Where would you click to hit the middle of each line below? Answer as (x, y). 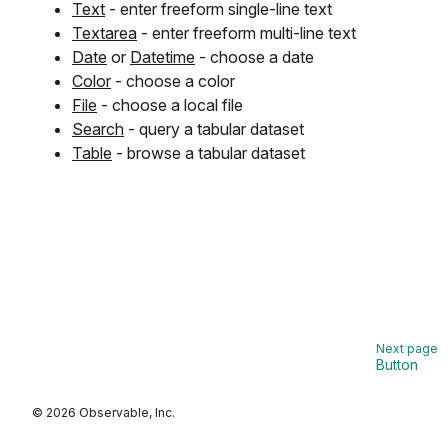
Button (397, 365)
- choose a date (254, 57)
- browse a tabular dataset (208, 153)
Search (98, 129)
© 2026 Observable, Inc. (103, 413)
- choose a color (173, 81)
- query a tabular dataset (214, 129)
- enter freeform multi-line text (246, 33)
